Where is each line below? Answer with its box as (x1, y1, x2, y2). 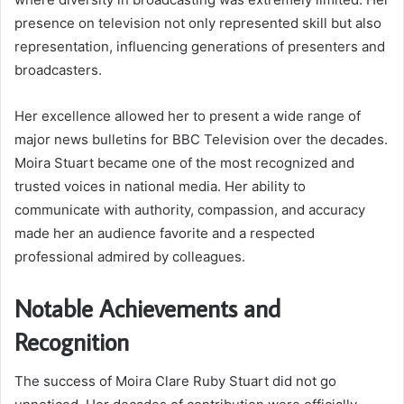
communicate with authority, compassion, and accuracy (14, 200, 365, 218)
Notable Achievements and (14, 291, 280, 324)
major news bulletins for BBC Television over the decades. (14, 130, 388, 148)
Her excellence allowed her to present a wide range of (14, 106, 361, 124)
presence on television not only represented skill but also (14, 14, 381, 32)
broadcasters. (14, 60, 102, 78)
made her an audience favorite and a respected (14, 224, 315, 242)
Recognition (14, 325, 129, 357)
